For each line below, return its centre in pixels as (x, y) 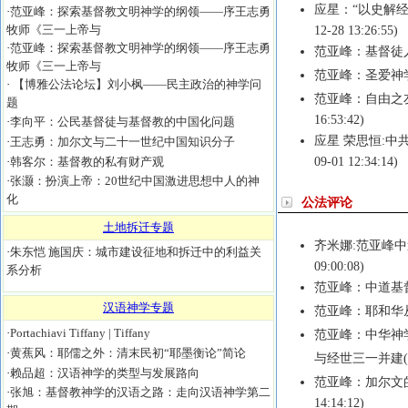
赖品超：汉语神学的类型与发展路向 (105, 373)
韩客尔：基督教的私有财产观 (87, 162)
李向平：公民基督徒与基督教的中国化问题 (122, 122)
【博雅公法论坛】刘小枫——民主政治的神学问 (136, 84)
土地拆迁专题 (138, 227)
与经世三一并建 (358, 358)
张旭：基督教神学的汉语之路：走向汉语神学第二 (140, 392)
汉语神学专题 (138, 307)
